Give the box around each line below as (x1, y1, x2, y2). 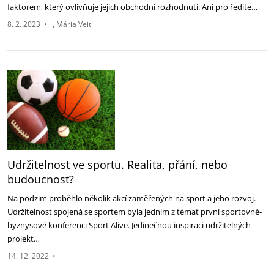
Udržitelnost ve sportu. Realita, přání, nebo (7, 157, 228, 172)
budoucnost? (7, 172, 74, 187)
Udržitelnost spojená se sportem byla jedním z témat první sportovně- (7, 206, 262, 217)
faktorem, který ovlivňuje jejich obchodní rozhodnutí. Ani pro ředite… (7, 1, 259, 12)
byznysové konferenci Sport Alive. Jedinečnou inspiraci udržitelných (7, 220, 251, 231)
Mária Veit (56, 19, 91, 29)
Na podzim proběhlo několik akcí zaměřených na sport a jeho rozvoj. (7, 193, 256, 204)
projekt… (7, 233, 42, 244)
